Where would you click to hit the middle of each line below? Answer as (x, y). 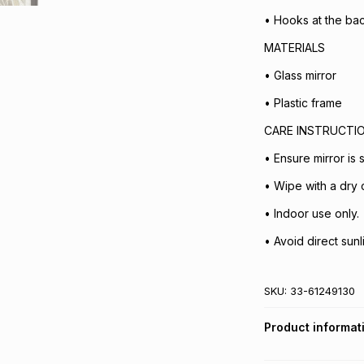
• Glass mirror (300, 75)
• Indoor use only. (311, 213)
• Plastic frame (303, 103)
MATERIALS (294, 48)
